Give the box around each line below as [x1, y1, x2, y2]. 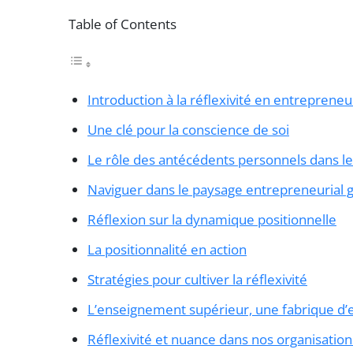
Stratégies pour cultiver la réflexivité [87, 270, 307, 289]
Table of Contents [69, 14, 176, 33]
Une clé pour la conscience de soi [87, 121, 289, 139]
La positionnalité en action [87, 240, 247, 259]
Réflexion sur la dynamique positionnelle [87, 210, 336, 229]
